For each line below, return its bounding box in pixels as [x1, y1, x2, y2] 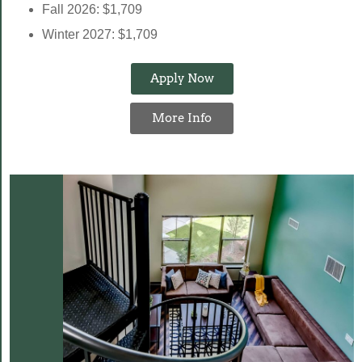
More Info [152, 110, 212, 125]
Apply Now [149, 70, 214, 86]
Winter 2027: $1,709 [42, 27, 158, 41]
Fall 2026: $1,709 [42, 2, 142, 16]
